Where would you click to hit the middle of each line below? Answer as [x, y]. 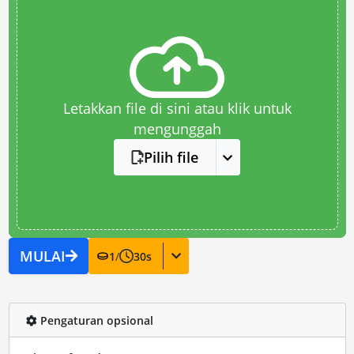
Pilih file [171, 157]
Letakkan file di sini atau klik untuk [177, 108]
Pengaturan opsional [95, 320]
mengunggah [177, 129]
